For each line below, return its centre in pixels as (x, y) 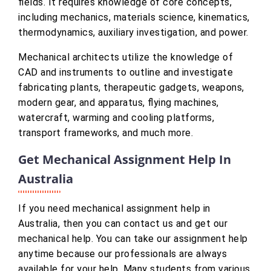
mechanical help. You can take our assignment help (133, 239)
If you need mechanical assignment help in (114, 209)
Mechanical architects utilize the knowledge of (126, 57)
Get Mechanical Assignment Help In (125, 160)
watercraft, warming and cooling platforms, (116, 118)
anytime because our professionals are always (122, 254)
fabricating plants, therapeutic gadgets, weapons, (131, 88)
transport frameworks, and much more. (106, 133)
